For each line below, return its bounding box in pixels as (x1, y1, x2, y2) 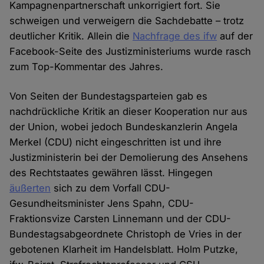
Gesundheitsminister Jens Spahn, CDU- (9, 197, 194, 210)
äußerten (9, 182, 51, 194)
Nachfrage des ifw (133, 30, 217, 42)
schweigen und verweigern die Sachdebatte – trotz (9, 15, 245, 27)
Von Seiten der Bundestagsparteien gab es (9, 90, 208, 103)
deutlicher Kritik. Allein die (9, 30, 133, 42)
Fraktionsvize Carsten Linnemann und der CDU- (9, 213, 232, 225)
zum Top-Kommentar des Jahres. (9, 61, 164, 73)
